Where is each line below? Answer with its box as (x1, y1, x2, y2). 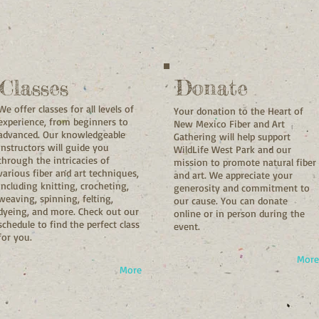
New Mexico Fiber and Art (174, 117, 285, 130)
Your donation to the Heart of (174, 104, 303, 117)
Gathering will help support (174, 130, 291, 142)
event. (174, 219, 200, 232)
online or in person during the (174, 206, 305, 219)
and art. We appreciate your (174, 168, 293, 181)
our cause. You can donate (174, 194, 288, 206)
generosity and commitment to (174, 181, 310, 194)
